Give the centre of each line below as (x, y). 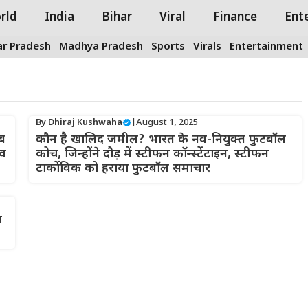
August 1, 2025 (167, 122)
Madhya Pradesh (101, 47)
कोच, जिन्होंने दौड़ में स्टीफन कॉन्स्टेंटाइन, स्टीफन (152, 154)
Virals (207, 47)
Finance (235, 18)
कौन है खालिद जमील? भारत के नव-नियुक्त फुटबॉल (161, 140)
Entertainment (266, 47)
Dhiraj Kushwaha (85, 122)
